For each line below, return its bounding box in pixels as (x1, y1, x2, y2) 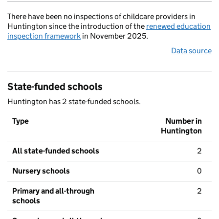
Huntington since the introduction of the (7, 22, 146, 31)
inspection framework (7, 31, 81, 41)
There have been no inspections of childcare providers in (7, 12, 196, 22)
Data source (171, 46, 212, 56)
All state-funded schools (12, 146, 99, 156)
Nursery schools (12, 166, 70, 176)
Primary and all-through (12, 186, 94, 196)
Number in (165, 116, 202, 126)
